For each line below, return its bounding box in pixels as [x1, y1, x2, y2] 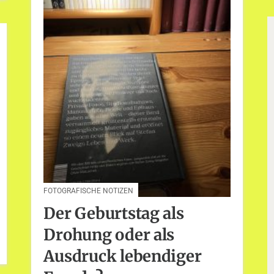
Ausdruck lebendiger [43, 246, 202, 267]
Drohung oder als [43, 225, 175, 245]
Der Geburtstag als [43, 204, 184, 224]
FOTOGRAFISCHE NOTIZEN [43, 186, 134, 195]
